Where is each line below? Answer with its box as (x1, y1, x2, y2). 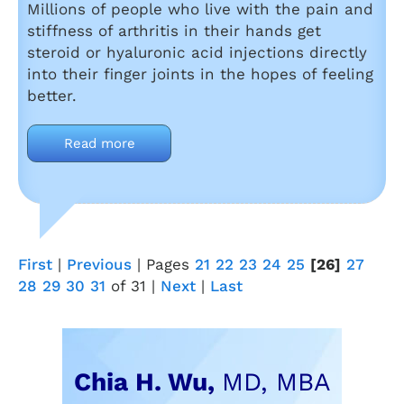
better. (27, 87, 77, 105)
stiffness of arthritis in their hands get (27, 22, 321, 40)
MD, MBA (222, 367, 330, 397)
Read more (63, 135, 135, 151)
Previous (67, 255, 132, 273)
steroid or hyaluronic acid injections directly (27, 43, 367, 61)
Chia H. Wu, (74, 367, 222, 397)
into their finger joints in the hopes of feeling (27, 65, 373, 83)
